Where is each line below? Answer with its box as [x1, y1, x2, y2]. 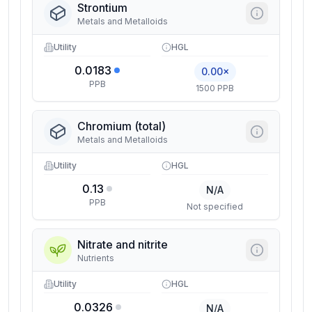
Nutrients [77, 253, 114, 263]
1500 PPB [196, 83, 234, 93]
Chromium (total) [77, 119, 166, 133]
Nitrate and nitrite [77, 237, 168, 251]
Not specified [187, 201, 243, 212]
